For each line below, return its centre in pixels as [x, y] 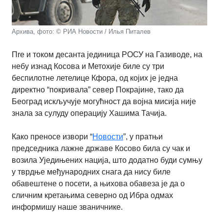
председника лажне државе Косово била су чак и [101, 149]
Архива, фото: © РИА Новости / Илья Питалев [81, 32]
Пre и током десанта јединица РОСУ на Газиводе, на [107, 55]
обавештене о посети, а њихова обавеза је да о [98, 184]
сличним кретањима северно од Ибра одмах [92, 196]
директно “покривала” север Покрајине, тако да [98, 90]
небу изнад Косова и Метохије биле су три [88, 66]
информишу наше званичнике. [67, 207]
